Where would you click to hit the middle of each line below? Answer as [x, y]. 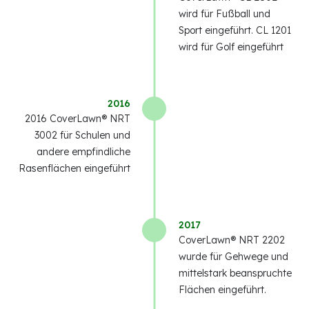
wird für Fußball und [225, 14]
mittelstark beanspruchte [235, 273]
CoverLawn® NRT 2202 [232, 240]
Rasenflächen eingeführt [74, 169]
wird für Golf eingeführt [231, 47]
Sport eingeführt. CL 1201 [235, 31]
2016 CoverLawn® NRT [78, 119]
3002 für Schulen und [82, 136]
